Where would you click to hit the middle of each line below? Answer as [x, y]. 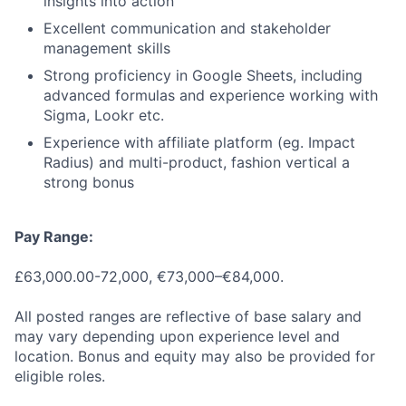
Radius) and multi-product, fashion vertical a [197, 162]
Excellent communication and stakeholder [187, 28]
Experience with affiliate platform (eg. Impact [199, 142]
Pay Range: [54, 237]
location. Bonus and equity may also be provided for [195, 356]
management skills [107, 48]
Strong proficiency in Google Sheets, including [203, 75]
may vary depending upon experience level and [177, 336]
